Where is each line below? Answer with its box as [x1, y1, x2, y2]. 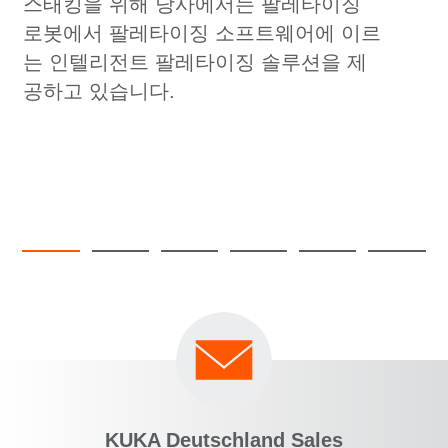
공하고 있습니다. [22, 80, 175, 103]
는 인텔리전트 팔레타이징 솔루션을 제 [22, 51, 367, 74]
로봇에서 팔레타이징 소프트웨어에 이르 [22, 22, 381, 45]
